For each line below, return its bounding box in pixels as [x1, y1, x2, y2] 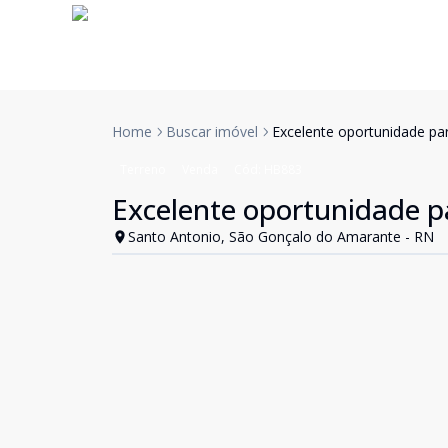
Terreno [120, 161, 166, 178]
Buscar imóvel [166, 122, 258, 141]
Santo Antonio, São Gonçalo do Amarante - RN [128, 227, 434, 246]
